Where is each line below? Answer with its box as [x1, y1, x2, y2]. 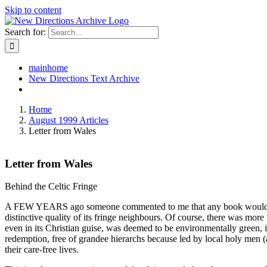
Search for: [5, 27, 46, 37]
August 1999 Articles [29, 115, 108, 125]
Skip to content [5, 5, 61, 15]
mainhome [29, 63, 68, 73]
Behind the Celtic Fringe [5, 181, 97, 192]
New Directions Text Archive [29, 73, 139, 83]
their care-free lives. [5, 244, 79, 255]
